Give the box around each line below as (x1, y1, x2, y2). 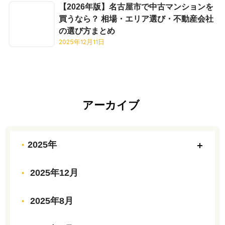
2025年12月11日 (59, 38, 104, 46)
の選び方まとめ (59, 27, 115, 35)
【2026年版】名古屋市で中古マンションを (59, 3, 213, 11)
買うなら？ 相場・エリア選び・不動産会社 (59, 15, 213, 23)
